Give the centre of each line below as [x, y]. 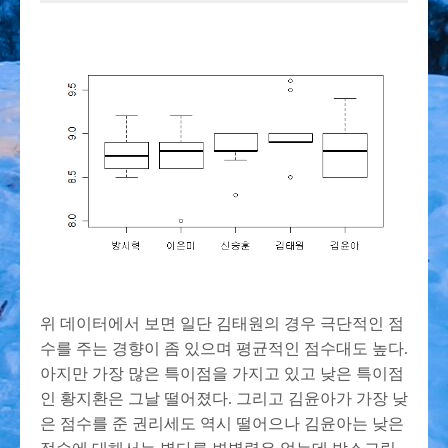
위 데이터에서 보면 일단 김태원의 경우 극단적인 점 [222, 323]
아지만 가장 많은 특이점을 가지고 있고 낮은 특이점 [222, 373]
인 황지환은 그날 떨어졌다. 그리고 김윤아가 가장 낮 [224, 398]
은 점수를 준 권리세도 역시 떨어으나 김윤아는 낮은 [222, 423]
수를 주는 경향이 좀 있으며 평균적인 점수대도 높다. [224, 348]
